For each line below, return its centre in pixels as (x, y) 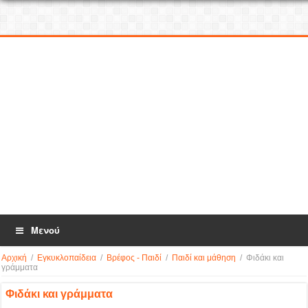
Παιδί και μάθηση (204, 258)
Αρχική (14, 258)
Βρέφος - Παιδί (134, 258)
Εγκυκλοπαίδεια (67, 258)
